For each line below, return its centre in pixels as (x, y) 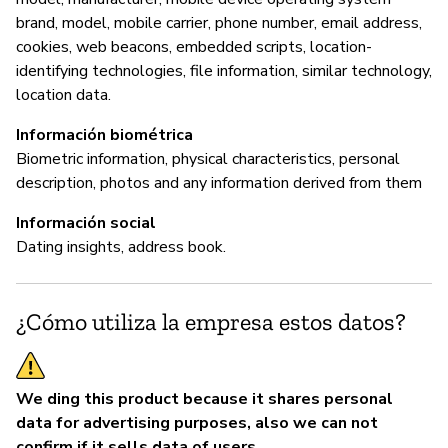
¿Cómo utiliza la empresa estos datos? (211, 321)
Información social (86, 222)
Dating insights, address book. (121, 246)
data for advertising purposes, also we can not (197, 422)
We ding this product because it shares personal (204, 398)
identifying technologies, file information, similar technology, (224, 70)
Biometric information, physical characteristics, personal (208, 158)
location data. (63, 94)
